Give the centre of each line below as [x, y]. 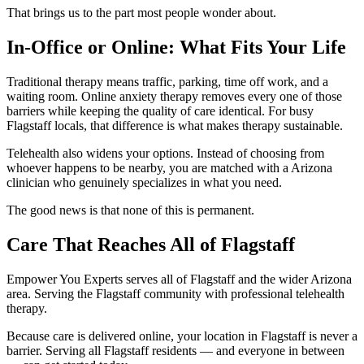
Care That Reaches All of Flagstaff [151, 244]
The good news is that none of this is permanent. [130, 210]
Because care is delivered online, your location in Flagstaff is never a [182, 336]
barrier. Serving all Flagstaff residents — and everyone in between [175, 350]
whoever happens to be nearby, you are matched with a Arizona [169, 167]
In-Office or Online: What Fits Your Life [176, 47]
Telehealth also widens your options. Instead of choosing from [165, 153]
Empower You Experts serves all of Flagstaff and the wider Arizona [179, 279]
